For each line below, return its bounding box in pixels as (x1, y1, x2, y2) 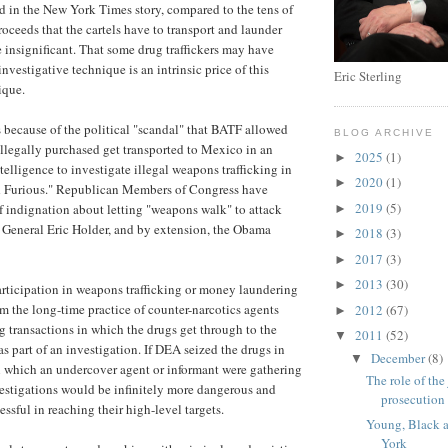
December (370, 348, 428, 367)
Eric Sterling (334, 67, 402, 86)
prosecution (381, 389, 446, 408)
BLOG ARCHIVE (334, 127, 435, 139)
